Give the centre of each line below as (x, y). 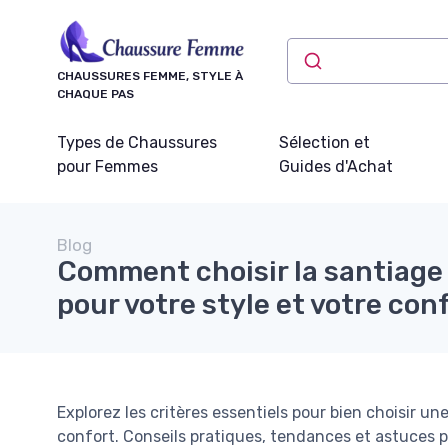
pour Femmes (107, 166)
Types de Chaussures (137, 142)
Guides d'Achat (335, 166)
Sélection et (324, 142)
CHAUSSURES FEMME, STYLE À (150, 75)
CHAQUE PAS (95, 93)
